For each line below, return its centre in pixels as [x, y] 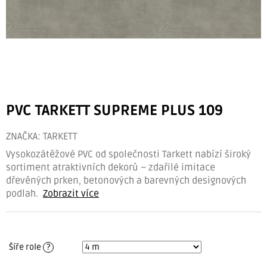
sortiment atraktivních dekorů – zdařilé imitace [111, 168]
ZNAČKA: [24, 137]
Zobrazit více [71, 194]
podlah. [22, 194]
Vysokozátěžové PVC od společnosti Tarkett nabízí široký [128, 155]
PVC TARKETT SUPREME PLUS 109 [114, 111]
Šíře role [26, 247]
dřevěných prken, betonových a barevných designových [126, 181]
